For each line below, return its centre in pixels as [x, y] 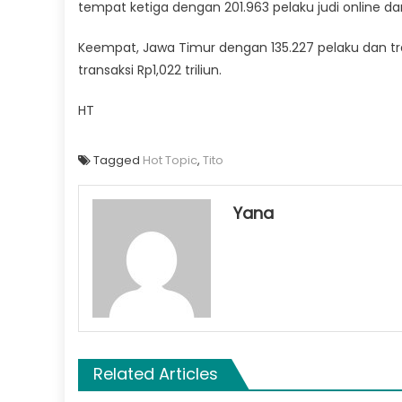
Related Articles [156, 373]
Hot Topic [170, 160]
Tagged [118, 160]
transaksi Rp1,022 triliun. [150, 70]
